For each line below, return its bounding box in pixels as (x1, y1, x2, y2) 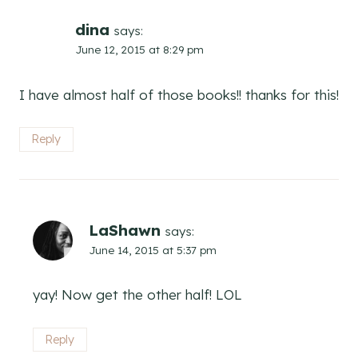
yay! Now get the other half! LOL (33, 286, 242, 304)
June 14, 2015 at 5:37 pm (89, 242, 217, 257)
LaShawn (89, 220, 161, 240)
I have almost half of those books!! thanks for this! (19, 86, 339, 103)
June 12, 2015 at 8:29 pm (75, 42, 204, 56)
